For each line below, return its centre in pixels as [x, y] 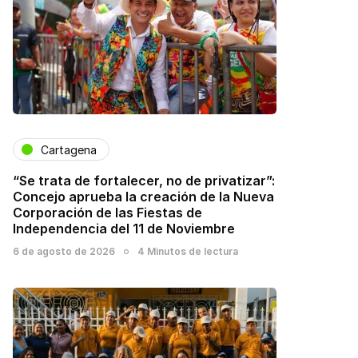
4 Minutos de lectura [188, 252]
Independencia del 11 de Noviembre [124, 229]
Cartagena [69, 149]
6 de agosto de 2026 [64, 252]
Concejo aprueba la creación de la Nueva [143, 197]
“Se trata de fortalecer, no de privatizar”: [144, 181]
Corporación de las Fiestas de [107, 213]
